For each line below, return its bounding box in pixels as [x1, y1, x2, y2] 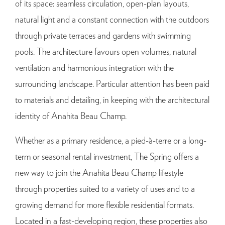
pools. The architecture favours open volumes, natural [15, 47, 196, 57]
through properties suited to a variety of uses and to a [15, 184, 195, 194]
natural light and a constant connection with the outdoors [15, 15, 209, 25]
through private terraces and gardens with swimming [15, 31, 191, 41]
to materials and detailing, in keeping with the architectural [15, 95, 209, 105]
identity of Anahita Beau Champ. [15, 111, 127, 121]
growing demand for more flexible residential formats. [15, 200, 194, 210]
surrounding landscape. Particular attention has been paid [15, 79, 209, 89]
